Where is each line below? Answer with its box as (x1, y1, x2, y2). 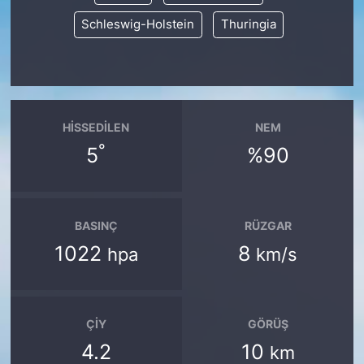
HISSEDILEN (63, 119, 130, 134)
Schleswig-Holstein (81, 17, 194, 32)
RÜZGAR (244, 218, 292, 232)
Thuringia (220, 17, 276, 32)
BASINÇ (74, 218, 118, 232)
